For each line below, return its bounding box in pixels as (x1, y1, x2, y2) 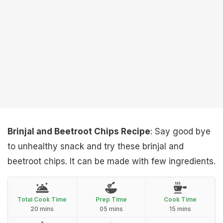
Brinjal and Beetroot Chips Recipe (7, 126, 150, 136)
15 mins (169, 205, 192, 213)
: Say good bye (150, 126, 211, 136)
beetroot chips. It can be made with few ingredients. (7, 156, 216, 166)
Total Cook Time (17, 196, 67, 203)
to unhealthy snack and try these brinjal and (7, 141, 184, 151)
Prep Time (95, 196, 127, 203)
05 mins (99, 205, 123, 213)
